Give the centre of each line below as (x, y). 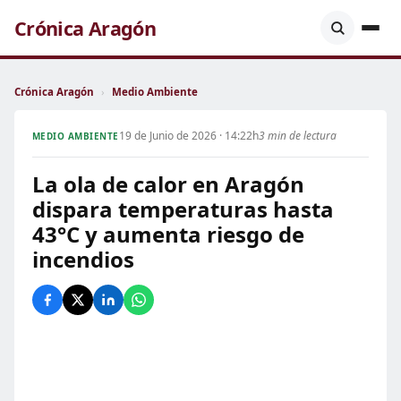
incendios (83, 259)
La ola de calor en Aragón (168, 184)
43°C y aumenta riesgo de (168, 234)
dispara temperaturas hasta (183, 209)
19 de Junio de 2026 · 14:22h (188, 136)
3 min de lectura (297, 136)
